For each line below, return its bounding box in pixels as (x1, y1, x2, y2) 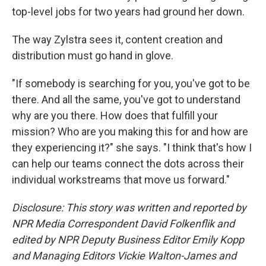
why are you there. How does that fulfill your (12, 109, 218, 122)
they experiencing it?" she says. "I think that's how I (12, 141, 252, 154)
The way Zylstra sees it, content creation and (12, 33, 223, 46)
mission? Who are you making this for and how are (12, 125, 248, 138)
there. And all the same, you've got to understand (12, 93, 240, 106)
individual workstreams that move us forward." (12, 173, 230, 186)
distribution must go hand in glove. (12, 49, 173, 62)
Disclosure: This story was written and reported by (12, 201, 246, 214)
